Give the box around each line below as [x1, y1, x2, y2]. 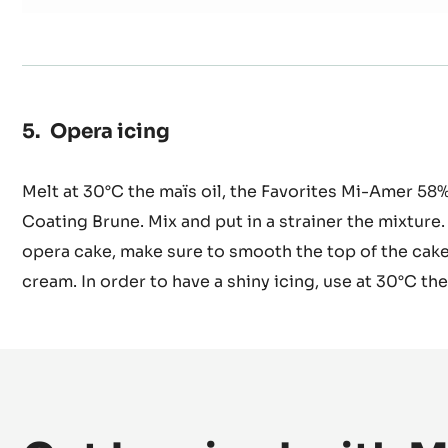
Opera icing [46, 206, 170, 232]
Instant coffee [202, 14, 317, 36]
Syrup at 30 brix [202, 64, 333, 86]
